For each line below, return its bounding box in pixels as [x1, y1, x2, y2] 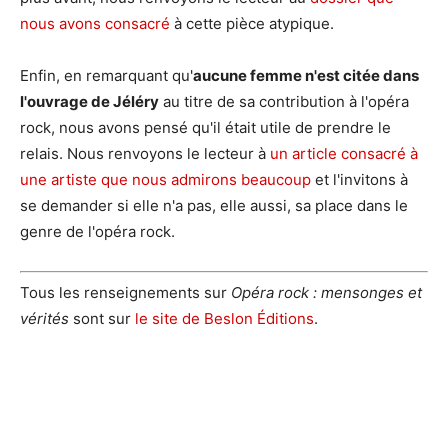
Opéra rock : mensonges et [231, 283, 422, 303]
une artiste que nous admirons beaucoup [20, 169, 311, 189]
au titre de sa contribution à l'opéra [159, 91, 409, 111]
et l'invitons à [311, 169, 408, 189]
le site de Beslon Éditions [135, 309, 314, 329]
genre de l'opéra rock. [20, 221, 175, 241]
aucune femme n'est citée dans [193, 65, 419, 85]
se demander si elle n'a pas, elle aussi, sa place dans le [20, 195, 408, 215]
